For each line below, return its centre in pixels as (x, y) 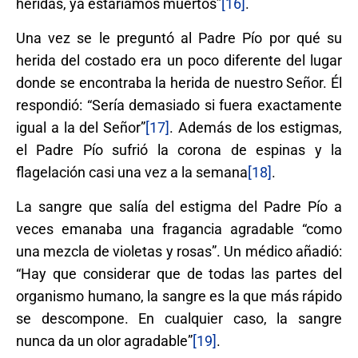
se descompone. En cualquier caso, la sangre (179, 318)
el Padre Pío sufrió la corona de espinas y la (179, 149)
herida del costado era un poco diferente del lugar (179, 60)
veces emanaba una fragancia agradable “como (179, 229)
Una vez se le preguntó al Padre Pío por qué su (179, 38)
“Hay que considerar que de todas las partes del (179, 273)
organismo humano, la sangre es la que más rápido (179, 296)
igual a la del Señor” (81, 127)
